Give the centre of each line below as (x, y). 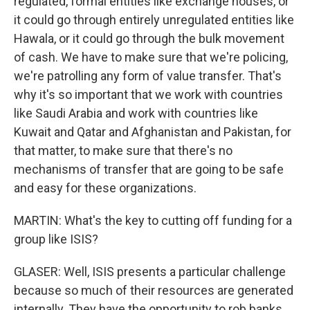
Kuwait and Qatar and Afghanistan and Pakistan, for (153, 132)
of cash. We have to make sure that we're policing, (151, 57)
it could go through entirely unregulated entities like (154, 20)
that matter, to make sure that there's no (123, 151)
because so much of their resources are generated (154, 290)
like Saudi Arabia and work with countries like (136, 113)
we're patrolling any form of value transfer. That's (148, 76)
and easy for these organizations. (105, 188)
